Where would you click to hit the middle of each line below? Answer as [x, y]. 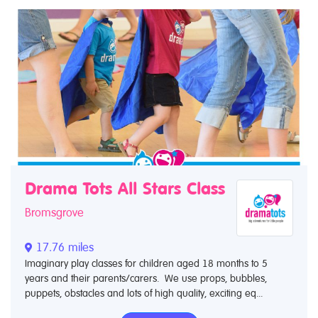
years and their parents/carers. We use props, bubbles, [146, 279]
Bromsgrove [54, 213]
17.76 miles [63, 248]
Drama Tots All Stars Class [125, 189]
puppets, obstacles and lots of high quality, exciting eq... [144, 294]
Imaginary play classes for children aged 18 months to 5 [146, 264]
